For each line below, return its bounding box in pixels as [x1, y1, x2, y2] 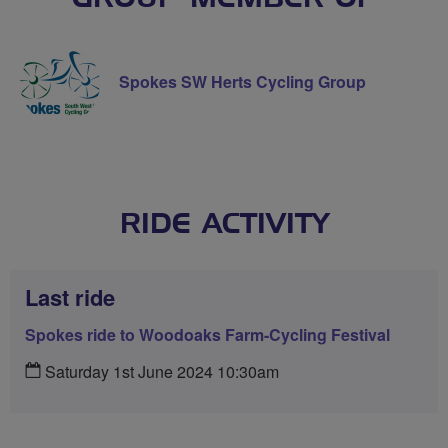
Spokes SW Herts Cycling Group [119, 69, 366, 93]
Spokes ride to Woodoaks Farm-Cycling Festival [25, 322, 390, 346]
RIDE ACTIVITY [119, 210, 329, 239]
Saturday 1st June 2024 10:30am [41, 359, 279, 383]
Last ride [25, 280, 115, 313]
